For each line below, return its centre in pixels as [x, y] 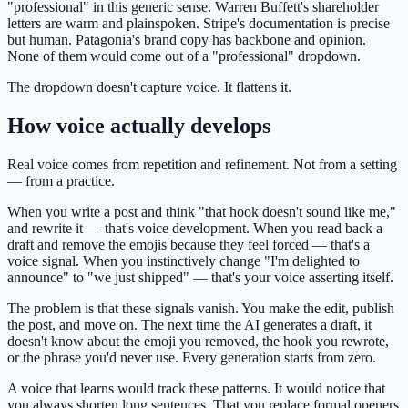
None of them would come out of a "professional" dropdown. [184, 56]
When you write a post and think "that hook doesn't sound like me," [202, 212]
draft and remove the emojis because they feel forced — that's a [189, 245]
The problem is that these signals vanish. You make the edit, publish [201, 309]
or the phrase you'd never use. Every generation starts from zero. [192, 358]
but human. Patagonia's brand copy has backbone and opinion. [187, 40]
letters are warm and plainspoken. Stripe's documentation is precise [199, 24]
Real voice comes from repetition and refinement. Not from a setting [202, 165]
